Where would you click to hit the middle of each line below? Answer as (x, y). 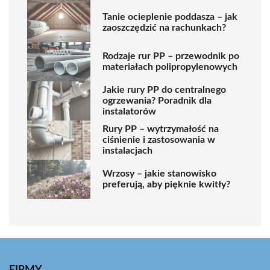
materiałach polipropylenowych (170, 67)
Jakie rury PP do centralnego (164, 90)
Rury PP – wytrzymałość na (161, 129)
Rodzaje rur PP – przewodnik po (171, 56)
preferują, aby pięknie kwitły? (166, 185)
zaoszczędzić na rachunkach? (164, 28)
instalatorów (129, 112)
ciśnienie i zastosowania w (159, 140)
